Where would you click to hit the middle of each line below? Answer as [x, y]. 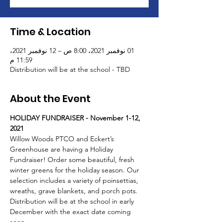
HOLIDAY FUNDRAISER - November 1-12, [76, 118]
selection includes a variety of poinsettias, [75, 180]
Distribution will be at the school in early [73, 201]
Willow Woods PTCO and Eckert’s [63, 139]
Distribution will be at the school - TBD [70, 69]
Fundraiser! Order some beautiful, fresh [73, 160]
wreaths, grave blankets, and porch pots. [75, 191]
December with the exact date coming [71, 212]
